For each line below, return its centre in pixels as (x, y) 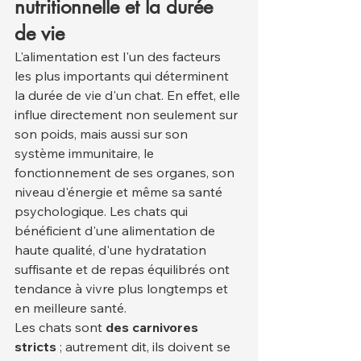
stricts (35, 347)
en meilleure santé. (71, 308)
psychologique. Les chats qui (103, 212)
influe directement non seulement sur (128, 115)
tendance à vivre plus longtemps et (123, 289)
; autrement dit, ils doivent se (145, 347)
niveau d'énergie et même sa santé (120, 192)
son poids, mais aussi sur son (103, 134)
